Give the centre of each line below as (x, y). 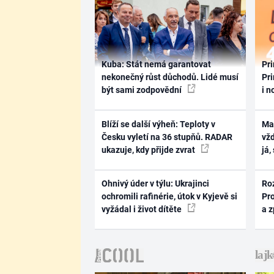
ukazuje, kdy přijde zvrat (149, 150)
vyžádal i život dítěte (142, 209)
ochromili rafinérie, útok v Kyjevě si (169, 196)
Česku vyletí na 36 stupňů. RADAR (167, 137)
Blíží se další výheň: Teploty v (158, 124)
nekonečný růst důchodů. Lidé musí (170, 77)
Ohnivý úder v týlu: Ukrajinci (155, 183)
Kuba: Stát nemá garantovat (156, 64)
